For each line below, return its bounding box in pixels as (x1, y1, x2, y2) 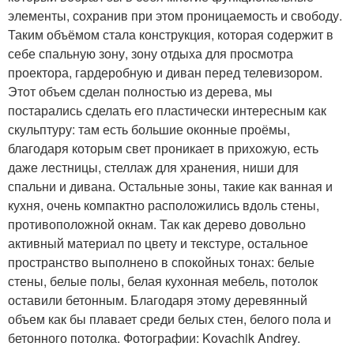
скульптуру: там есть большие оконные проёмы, (8, 120, 290, 138)
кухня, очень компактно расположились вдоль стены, (8, 196, 319, 214)
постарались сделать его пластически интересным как (8, 101, 326, 119)
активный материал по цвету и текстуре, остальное (8, 234, 308, 252)
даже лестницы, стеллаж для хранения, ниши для (8, 158, 299, 176)
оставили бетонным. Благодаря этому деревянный (8, 291, 307, 309)
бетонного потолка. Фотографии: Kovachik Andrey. (8, 329, 300, 347)
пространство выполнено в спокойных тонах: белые (8, 253, 314, 271)
